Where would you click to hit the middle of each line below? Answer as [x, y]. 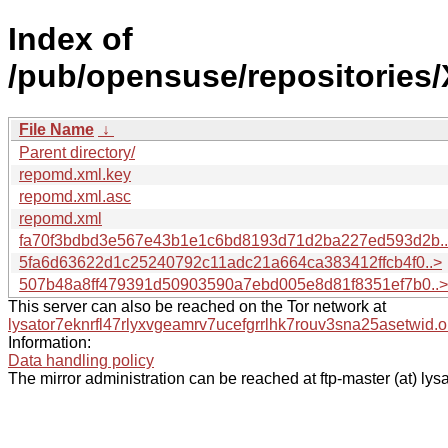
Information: [49, 342]
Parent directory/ [77, 152]
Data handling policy [81, 360]
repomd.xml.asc [75, 196]
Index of [70, 39]
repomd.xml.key [75, 174]
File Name [56, 129]
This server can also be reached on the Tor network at [197, 306]
